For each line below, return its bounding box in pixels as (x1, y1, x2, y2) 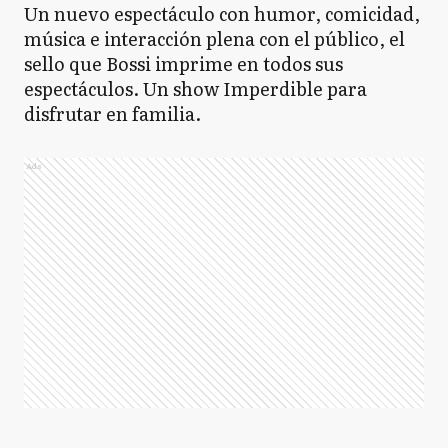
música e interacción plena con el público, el (24, 25, 405, 53)
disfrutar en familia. (24, 100, 201, 128)
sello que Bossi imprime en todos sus (24, 50, 343, 78)
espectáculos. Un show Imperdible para (24, 75, 367, 103)
